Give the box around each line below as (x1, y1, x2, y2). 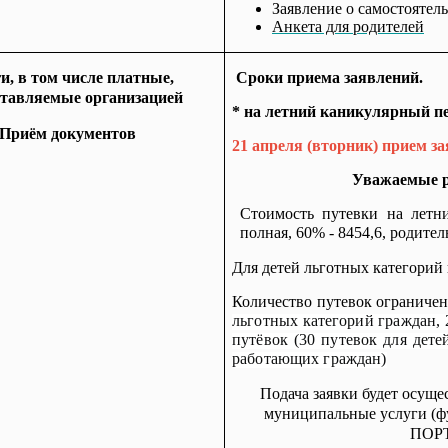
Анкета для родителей (272, 18, 424, 35)
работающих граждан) (232, 350, 387, 367)
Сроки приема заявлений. (236, 69, 423, 86)
